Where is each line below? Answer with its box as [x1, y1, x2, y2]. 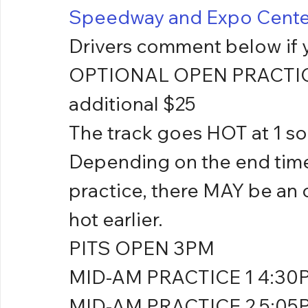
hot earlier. [69, 207, 163, 232]
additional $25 [69, 91, 196, 116]
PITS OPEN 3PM [69, 236, 214, 261]
